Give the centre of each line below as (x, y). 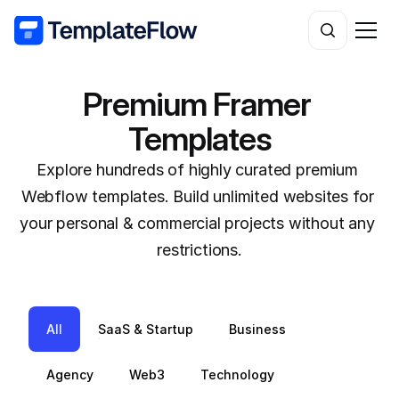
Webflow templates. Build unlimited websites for (197, 196)
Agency (70, 375)
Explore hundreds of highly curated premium (197, 170)
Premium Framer (196, 104)
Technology (238, 375)
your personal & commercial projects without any (197, 223)
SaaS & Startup (146, 329)
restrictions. (199, 250)
